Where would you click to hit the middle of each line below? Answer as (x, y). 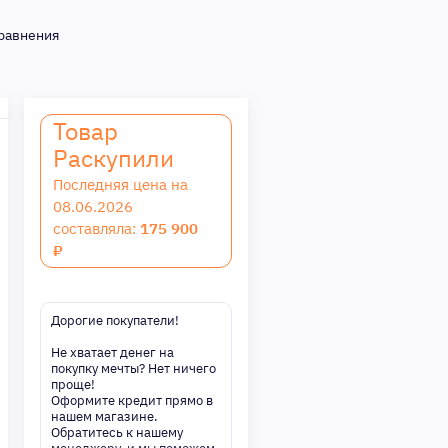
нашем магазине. (104, 416)
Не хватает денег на (112, 352)
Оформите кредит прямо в (132, 400)
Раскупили (113, 158)
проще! (73, 384)
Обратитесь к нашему (117, 432)
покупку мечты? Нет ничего (133, 368)
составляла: (96, 228)
